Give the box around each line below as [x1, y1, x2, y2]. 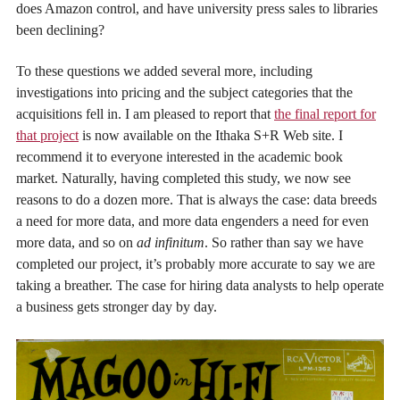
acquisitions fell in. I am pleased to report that [16, 106, 274, 122]
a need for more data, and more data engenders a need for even [16, 213, 369, 229]
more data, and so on [16, 235, 137, 251]
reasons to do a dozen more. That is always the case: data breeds [16, 192, 377, 208]
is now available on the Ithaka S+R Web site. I [79, 128, 343, 144]
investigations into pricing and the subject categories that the [16, 85, 353, 101]
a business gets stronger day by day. [16, 299, 217, 315]
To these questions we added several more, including [16, 63, 312, 79]
